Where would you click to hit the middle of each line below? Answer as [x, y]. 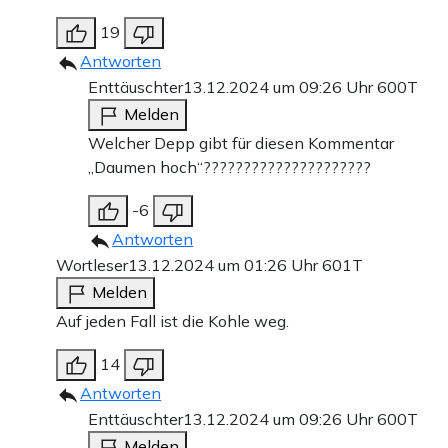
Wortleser [92, 265]
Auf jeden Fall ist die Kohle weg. [172, 321]
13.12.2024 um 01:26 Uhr [225, 265]
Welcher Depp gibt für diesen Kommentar [241, 143]
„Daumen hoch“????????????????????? [229, 167]
